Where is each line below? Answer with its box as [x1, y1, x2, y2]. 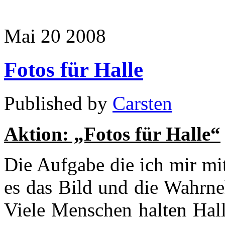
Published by [4, 92, 113, 114]
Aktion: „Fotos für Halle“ [4, 123, 220, 145]
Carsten [113, 92, 172, 114]
